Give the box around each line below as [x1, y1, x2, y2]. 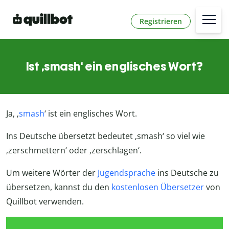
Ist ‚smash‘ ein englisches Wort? [26, 59, 203, 74]
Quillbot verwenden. [6, 196, 84, 208]
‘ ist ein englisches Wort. [44, 108, 137, 120]
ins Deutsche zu [155, 167, 219, 179]
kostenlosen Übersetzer [111, 181, 204, 193]
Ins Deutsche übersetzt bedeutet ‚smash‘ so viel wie [6, 130, 205, 142]
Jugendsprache [98, 167, 155, 179]
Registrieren [140, 16, 182, 26]
